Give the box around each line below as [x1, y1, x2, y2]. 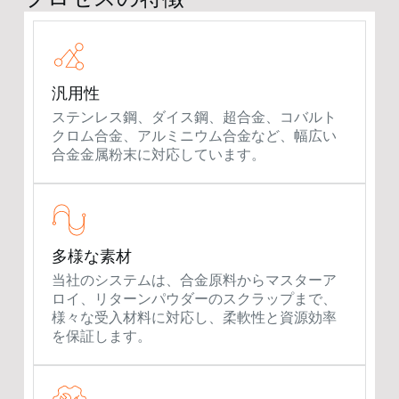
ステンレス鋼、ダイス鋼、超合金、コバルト [51, 110, 337, 126]
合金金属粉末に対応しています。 [51, 147, 265, 163]
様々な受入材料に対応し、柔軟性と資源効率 [51, 310, 337, 326]
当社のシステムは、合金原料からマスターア [51, 273, 337, 289]
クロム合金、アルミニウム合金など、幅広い [51, 128, 337, 144]
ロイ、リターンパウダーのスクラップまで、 [51, 291, 337, 307]
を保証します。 [51, 329, 151, 345]
